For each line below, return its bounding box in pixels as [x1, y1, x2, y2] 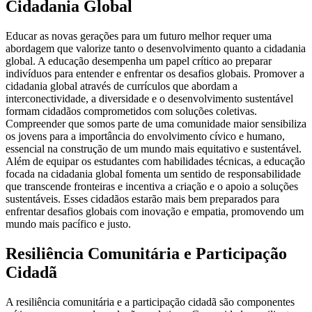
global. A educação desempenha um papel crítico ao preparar [6, 55, 272, 68]
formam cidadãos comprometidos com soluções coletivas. [6, 105, 257, 118]
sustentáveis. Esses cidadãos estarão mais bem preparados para [6, 193, 279, 205]
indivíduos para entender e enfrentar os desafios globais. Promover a [6, 68, 304, 80]
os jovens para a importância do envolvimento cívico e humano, [6, 130, 285, 143]
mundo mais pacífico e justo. [6, 218, 131, 231]
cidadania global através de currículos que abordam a [6, 80, 237, 93]
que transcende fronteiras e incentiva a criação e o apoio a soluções [6, 180, 298, 193]
